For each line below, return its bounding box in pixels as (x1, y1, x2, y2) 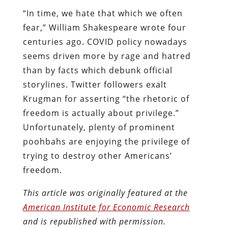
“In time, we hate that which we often (22, 7, 183, 19)
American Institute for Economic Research (22, 201, 190, 213)
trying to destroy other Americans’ (22, 150, 172, 161)
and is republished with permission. (22, 215, 166, 227)
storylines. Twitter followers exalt (22, 78, 167, 90)
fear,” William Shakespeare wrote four (22, 21, 186, 33)
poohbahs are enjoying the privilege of (22, 135, 190, 147)
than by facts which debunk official (22, 64, 173, 76)
